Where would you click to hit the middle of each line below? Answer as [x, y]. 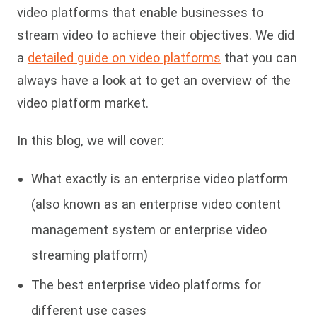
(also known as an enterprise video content [156, 204]
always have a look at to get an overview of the [154, 81]
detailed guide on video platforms [124, 58]
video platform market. [83, 103]
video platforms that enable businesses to [140, 13]
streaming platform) [90, 255]
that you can [259, 58]
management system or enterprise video [149, 230]
